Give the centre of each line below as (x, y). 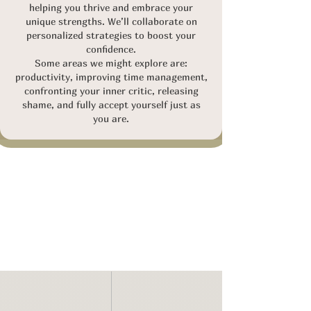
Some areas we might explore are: (111, 63)
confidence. (111, 49)
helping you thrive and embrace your (111, 7)
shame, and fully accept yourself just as (111, 104)
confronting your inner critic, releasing (111, 91)
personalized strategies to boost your (111, 35)
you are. (111, 118)
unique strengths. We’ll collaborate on (111, 21)
